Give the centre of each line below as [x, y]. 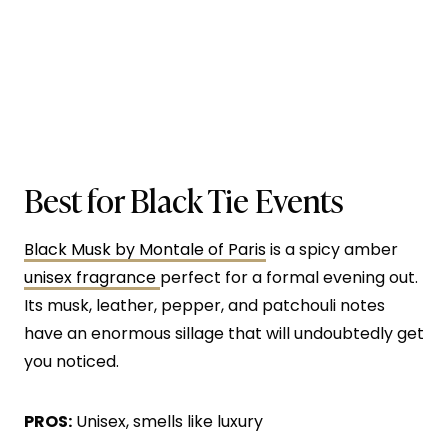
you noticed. [71, 361]
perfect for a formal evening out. [289, 277]
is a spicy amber [332, 249]
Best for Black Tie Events [183, 198]
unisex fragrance [92, 277]
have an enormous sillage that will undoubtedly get [224, 333]
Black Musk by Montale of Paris [145, 249]
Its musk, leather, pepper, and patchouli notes [204, 305]
